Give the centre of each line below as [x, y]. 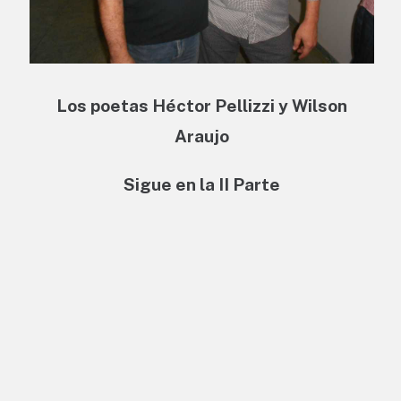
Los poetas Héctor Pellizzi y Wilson [202, 105]
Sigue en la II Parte [202, 184]
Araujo [202, 136]
